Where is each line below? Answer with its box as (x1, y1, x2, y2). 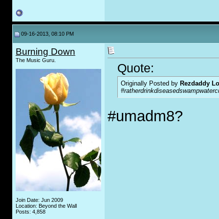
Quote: (117, 61, 154, 75)
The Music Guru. (16, 57, 56, 63)
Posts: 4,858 (16, 209, 45, 215)
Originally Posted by (121, 80, 180, 88)
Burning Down (16, 46, 75, 57)
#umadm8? (108, 108, 183, 125)
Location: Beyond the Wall (16, 203, 77, 209)
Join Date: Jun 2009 (16, 197, 63, 203)
